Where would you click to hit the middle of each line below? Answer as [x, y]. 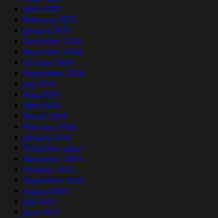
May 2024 [41, 94]
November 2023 [53, 158]
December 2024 [52, 41]
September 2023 [54, 180]
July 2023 [39, 201]
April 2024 [42, 105]
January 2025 [47, 30]
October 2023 [48, 169]
